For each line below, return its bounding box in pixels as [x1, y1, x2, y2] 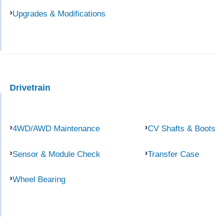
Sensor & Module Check [13, 149, 100, 159]
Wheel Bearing [13, 174, 65, 185]
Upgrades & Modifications [13, 9, 106, 19]
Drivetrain [10, 82, 50, 93]
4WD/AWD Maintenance [13, 123, 100, 133]
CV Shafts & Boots [147, 123, 216, 133]
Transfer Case [147, 149, 199, 159]
